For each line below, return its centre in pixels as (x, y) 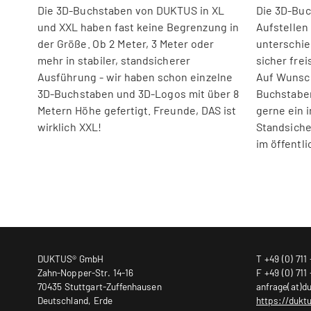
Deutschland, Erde (75, 300)
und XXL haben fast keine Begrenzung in (138, 26)
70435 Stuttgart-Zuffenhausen (100, 286)
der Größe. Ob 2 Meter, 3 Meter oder (126, 43)
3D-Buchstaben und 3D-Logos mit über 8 (138, 93)
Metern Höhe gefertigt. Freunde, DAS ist (137, 110)
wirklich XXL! (69, 126)
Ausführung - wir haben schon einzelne (135, 76)
